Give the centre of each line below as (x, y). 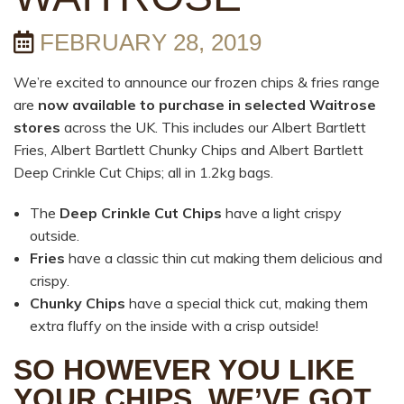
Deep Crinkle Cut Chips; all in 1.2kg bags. (143, 172)
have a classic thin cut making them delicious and (223, 257)
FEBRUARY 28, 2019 (147, 43)
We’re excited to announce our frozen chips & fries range (197, 82)
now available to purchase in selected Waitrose (207, 104)
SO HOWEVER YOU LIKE (184, 369)
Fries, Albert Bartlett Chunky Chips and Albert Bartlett (188, 149)
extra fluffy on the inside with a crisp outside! (174, 325)
